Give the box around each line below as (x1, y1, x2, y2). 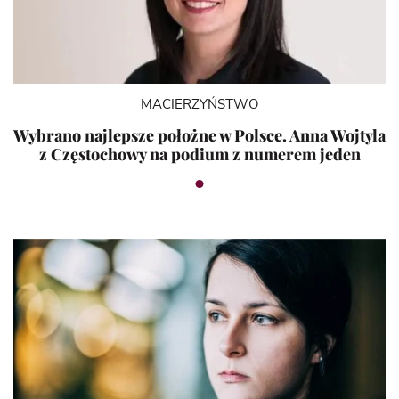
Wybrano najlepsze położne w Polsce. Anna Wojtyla (13, 125, 386, 147)
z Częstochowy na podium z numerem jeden (38, 143, 361, 166)
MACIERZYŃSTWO (141, 98, 258, 112)
